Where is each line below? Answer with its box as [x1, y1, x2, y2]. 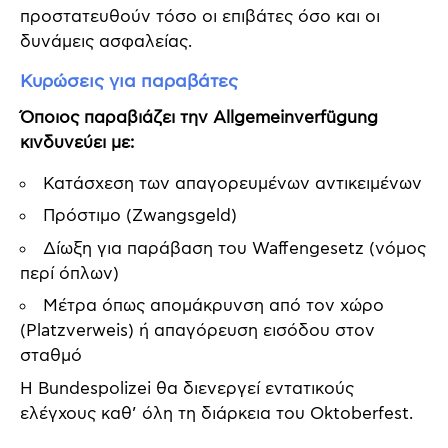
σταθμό [20, 345, 82, 368]
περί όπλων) [20, 262, 119, 285]
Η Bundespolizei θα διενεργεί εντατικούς [20, 377, 354, 400]
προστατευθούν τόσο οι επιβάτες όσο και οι [20, 6, 380, 29]
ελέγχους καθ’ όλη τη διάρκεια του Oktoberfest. [20, 402, 413, 425]
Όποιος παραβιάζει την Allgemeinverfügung [20, 106, 378, 129]
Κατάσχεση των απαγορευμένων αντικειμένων [43, 172, 422, 195]
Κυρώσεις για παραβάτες [20, 70, 238, 94]
